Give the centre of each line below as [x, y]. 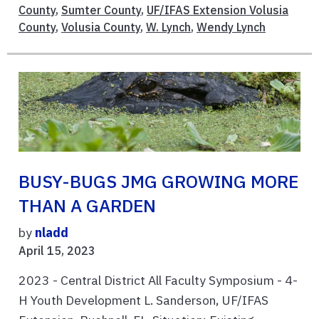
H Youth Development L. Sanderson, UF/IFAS [143, 300]
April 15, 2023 [57, 251]
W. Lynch [168, 27]
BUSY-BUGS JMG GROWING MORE [158, 182]
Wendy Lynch [231, 27]
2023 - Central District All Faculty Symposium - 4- [158, 281]
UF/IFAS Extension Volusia [218, 10]
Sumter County [101, 10]
